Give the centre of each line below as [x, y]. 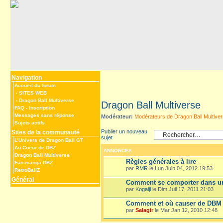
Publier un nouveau [124, 131]
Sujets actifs [30, 123]
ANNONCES [118, 150]
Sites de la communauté [46, 132]
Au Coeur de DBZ [35, 147]
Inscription [42, 108]
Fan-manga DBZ [34, 162]
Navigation [27, 78]
